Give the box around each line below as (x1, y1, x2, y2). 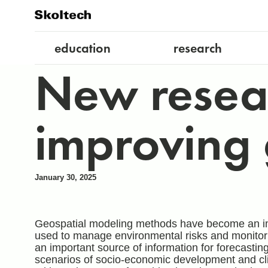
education (54, 39, 111, 57)
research (173, 39, 223, 57)
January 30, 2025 (34, 173, 96, 182)
